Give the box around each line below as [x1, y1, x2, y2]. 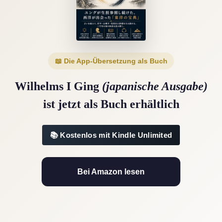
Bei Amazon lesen [77, 167, 145, 176]
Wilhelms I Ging [14, 80, 102, 93]
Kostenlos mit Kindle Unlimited [60, 131, 172, 140]
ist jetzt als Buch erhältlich [43, 98, 179, 111]
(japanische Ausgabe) [102, 80, 208, 93]
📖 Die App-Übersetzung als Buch [55, 56, 167, 65]
